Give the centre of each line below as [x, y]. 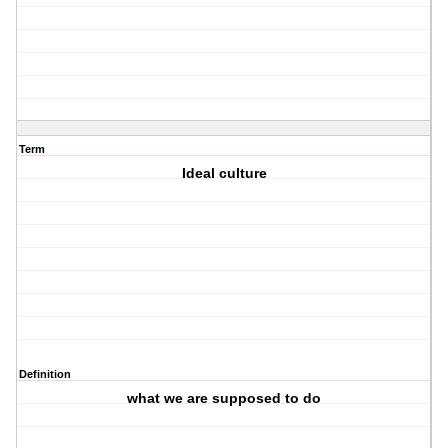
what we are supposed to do [224, 398]
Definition [45, 374]
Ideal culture [224, 173]
